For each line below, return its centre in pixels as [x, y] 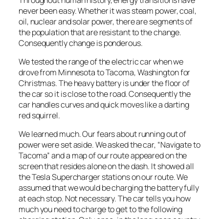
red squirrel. [40, 116]
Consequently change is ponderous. [81, 43]
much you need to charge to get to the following [101, 209]
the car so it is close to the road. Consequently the [105, 94]
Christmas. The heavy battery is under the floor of [104, 83]
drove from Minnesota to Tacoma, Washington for [105, 73]
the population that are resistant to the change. [101, 32]
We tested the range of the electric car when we [101, 62]
